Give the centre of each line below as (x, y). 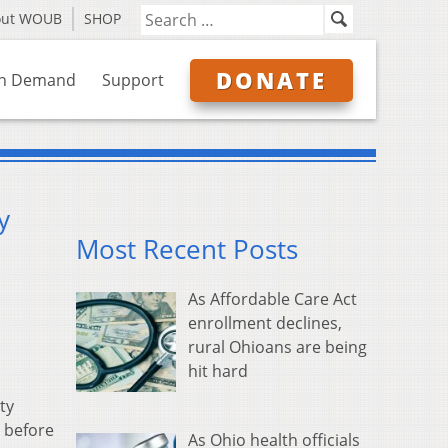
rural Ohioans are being (277, 347)
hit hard (218, 371)
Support (133, 80)
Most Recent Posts (187, 250)
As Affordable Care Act (272, 299)
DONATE (271, 80)
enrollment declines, (265, 323)
